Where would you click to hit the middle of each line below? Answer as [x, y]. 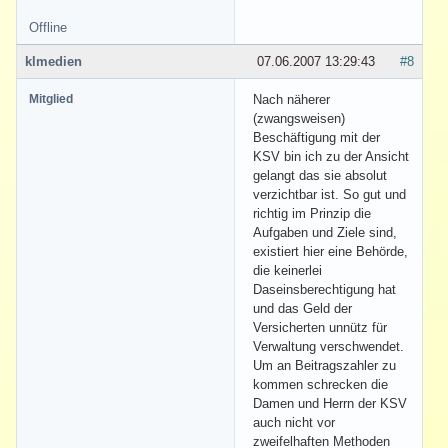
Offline [48, 27]
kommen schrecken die [320, 384]
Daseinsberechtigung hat [324, 289]
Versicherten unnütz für [320, 327]
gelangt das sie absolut [320, 175]
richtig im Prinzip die [312, 213]
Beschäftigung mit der [316, 137]
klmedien [53, 61]
